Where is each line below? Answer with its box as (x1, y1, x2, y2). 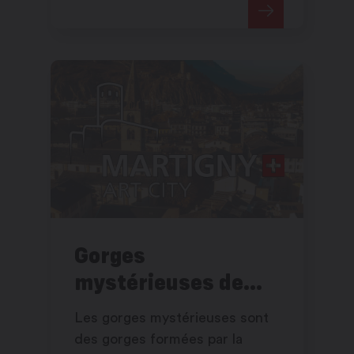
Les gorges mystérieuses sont (74, 311, 269, 326)
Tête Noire (74, 295, 179, 323)
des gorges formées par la (74, 332, 243, 347)
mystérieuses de (74, 268, 243, 296)
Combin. (74, 10, 128, 25)
